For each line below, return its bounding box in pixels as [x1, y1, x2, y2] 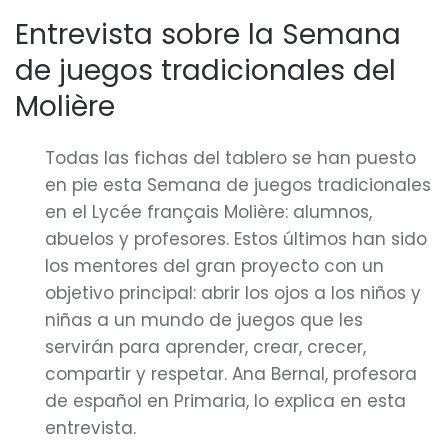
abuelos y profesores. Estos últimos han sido [45, 227, 427, 251]
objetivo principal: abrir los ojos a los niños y [45, 281, 421, 305]
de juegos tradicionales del [15, 51, 396, 90]
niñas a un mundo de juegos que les [45, 308, 363, 332]
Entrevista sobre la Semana [15, 15, 401, 54]
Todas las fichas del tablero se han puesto [45, 146, 416, 170]
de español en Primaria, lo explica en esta [45, 389, 406, 413]
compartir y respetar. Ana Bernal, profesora [45, 362, 417, 386]
